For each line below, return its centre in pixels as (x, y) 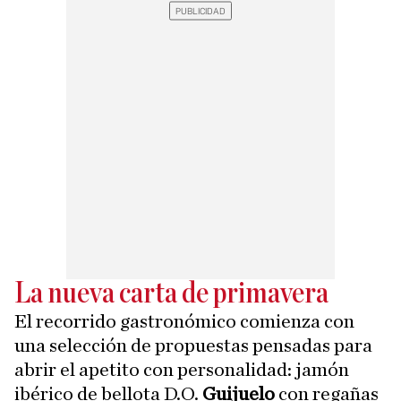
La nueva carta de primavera (171, 294)
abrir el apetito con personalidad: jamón (182, 369)
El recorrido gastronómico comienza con (184, 321)
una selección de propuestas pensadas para (193, 345)
